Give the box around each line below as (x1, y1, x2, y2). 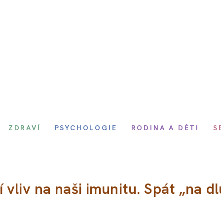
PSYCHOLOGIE (54, 123, 117, 132)
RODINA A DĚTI (131, 123, 199, 132)
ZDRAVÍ (8, 123, 41, 132)
